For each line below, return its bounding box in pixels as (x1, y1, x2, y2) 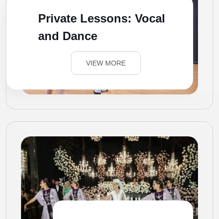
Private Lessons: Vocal (38, 11, 165, 25)
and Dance (38, 29, 97, 43)
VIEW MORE (86, 59, 126, 67)
